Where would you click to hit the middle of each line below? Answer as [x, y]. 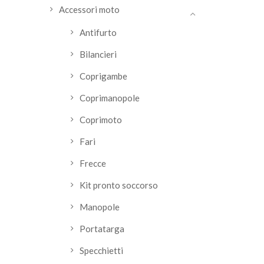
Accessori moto [89, 9]
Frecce [93, 163]
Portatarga [102, 229]
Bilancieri [98, 54]
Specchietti [101, 250]
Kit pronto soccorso [119, 185]
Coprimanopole [110, 98]
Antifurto [98, 32]
